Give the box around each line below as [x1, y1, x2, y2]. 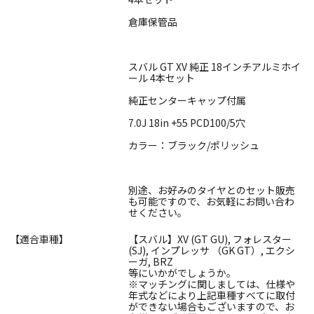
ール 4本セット [128, 70, 195, 85]
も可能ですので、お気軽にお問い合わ [128, 193, 294, 208]
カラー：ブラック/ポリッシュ [128, 137, 259, 152]
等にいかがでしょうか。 [128, 265, 236, 280]
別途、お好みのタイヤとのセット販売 [128, 182, 295, 197]
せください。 [128, 205, 187, 219]
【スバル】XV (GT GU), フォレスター [128, 231, 292, 246]
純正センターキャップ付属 [128, 93, 246, 107]
